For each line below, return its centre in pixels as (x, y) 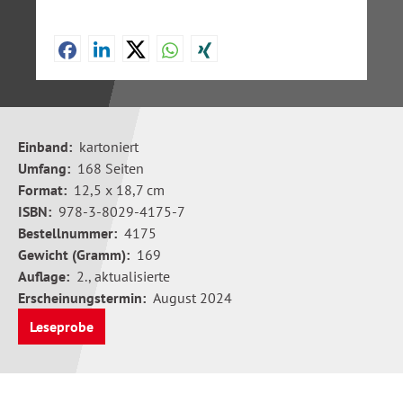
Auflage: (44, 276)
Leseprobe (62, 327)
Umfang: (44, 168)
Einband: (45, 147)
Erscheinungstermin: (82, 298)
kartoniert (109, 147)
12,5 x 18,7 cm (119, 190)
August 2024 (193, 298)
